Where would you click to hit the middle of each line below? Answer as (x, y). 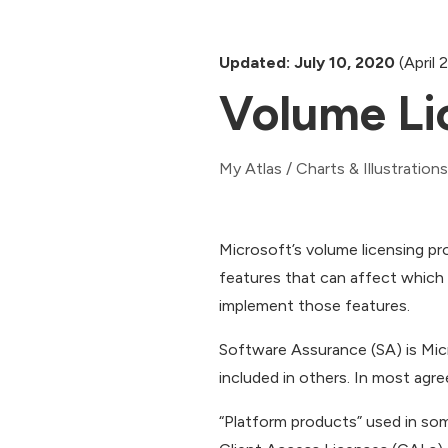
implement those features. (314, 306)
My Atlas (250, 169)
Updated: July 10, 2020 (307, 62)
